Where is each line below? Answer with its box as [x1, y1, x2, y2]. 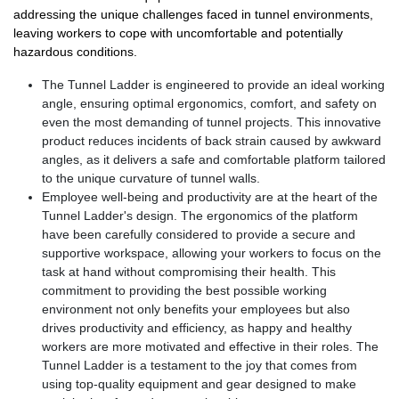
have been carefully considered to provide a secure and [42, 226, 355, 241]
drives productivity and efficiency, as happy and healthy [42, 320, 352, 335]
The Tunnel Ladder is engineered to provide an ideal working [42, 77, 385, 92]
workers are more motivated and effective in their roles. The [42, 338, 379, 354]
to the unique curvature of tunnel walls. [42, 170, 260, 185]
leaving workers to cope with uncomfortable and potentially [13, 25, 343, 40]
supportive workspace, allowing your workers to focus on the [42, 245, 381, 260]
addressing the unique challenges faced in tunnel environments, [13, 6, 373, 21]
